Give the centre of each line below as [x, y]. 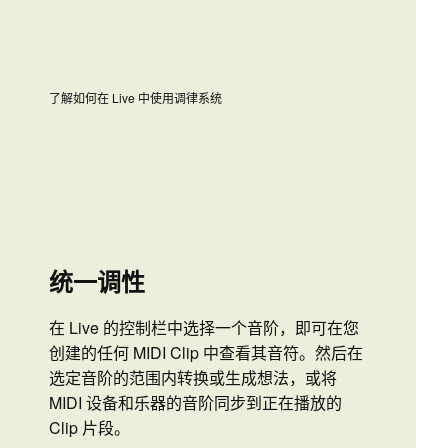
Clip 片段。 [89, 428]
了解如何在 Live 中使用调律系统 [135, 98]
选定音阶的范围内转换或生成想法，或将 [193, 378]
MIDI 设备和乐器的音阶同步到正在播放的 [195, 403]
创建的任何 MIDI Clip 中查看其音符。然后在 [206, 353]
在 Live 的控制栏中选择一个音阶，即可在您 [204, 328]
